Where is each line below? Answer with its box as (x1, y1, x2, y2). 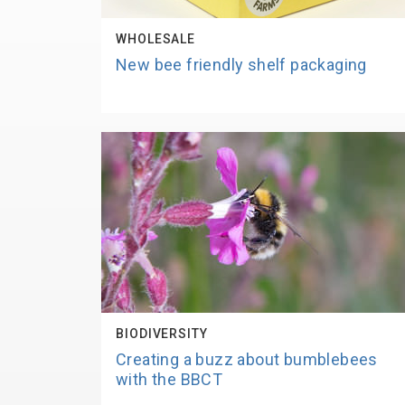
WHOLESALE (116, 32, 196, 46)
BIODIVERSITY (116, 326, 208, 341)
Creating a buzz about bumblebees (116, 350, 378, 369)
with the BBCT (116, 370, 223, 389)
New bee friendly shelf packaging (116, 55, 367, 74)
